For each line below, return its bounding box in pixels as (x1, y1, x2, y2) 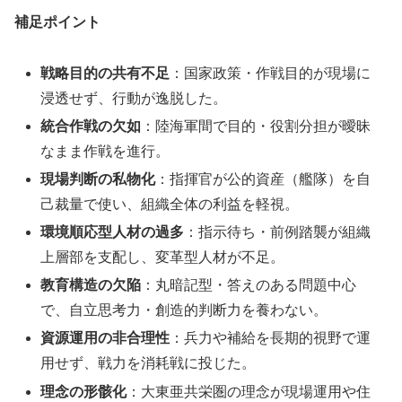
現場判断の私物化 (40, 170, 156, 187)
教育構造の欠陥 (40, 277, 142, 293)
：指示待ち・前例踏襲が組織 (184, 224, 371, 240)
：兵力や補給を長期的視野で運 (170, 330, 371, 346)
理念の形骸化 (40, 383, 127, 399)
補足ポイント (14, 13, 100, 30)
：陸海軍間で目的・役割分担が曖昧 (141, 118, 371, 134)
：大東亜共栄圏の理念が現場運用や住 (127, 383, 371, 399)
